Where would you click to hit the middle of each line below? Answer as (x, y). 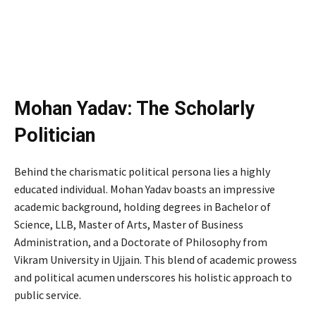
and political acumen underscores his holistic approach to (153, 277)
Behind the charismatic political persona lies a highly (142, 171)
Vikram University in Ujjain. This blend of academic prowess (156, 259)
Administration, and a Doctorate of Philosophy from (141, 242)
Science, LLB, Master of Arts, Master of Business (129, 224)
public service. (48, 294)
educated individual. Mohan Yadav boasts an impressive (145, 189)
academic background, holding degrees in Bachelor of (142, 206)
